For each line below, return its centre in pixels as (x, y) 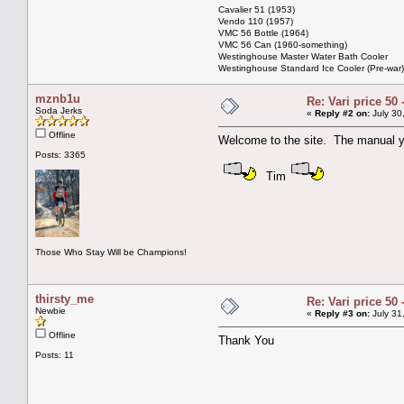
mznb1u (58, 98)
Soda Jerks (59, 110)
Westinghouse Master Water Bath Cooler (303, 56)
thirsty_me (64, 298)
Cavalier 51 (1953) (257, 9)
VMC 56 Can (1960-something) (283, 44)
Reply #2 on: (342, 113)
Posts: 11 (55, 354)
